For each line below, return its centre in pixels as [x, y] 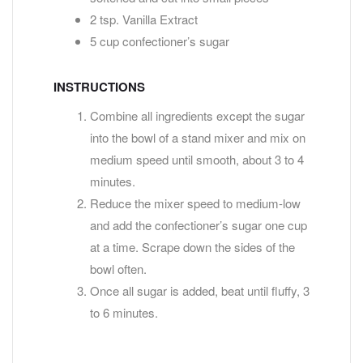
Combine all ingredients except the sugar [197, 116]
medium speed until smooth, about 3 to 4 [197, 160]
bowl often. [118, 269]
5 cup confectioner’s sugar [160, 41]
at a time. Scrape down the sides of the [192, 247]
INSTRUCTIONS [99, 87]
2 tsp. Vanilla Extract [144, 19]
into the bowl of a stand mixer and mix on [198, 138]
